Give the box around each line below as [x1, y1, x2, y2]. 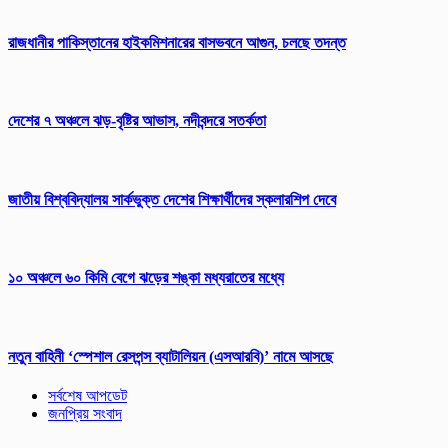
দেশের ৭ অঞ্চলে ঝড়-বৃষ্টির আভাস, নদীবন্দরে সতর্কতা [8, 112, 266, 130]
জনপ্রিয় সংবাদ [48, 405, 122, 423]
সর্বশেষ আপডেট [48, 387, 127, 405]
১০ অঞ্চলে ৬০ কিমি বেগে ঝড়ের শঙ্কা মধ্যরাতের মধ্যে [8, 269, 284, 287]
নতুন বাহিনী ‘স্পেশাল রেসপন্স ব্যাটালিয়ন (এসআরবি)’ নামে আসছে [8, 347, 333, 365]
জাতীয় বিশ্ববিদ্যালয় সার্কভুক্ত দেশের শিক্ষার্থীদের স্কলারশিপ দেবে [8, 190, 336, 208]
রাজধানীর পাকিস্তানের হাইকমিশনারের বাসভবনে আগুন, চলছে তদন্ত [8, 33, 346, 51]
